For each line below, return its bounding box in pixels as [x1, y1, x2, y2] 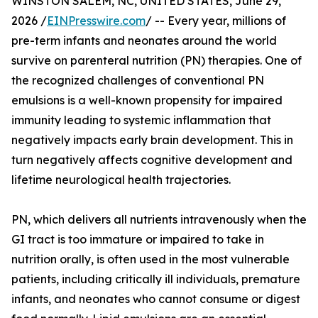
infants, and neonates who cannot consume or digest [11, 292, 300, 307]
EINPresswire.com [47, 13, 146, 28]
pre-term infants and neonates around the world [11, 33, 277, 48]
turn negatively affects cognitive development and [11, 153, 292, 168]
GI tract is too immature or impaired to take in [11, 232, 264, 247]
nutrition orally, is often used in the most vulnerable [11, 252, 290, 267]
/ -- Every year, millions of [146, 13, 286, 28]
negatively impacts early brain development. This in [11, 133, 293, 148]
